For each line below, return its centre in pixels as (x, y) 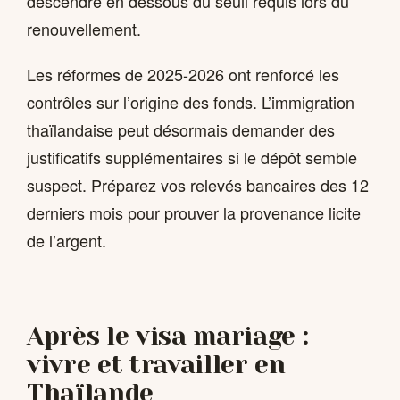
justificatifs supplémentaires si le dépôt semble (192, 158)
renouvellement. (84, 28)
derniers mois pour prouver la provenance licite (194, 213)
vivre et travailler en (156, 364)
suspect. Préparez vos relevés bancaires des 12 (198, 185)
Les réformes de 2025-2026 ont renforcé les (183, 75)
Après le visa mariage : (168, 336)
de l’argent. (67, 241)
